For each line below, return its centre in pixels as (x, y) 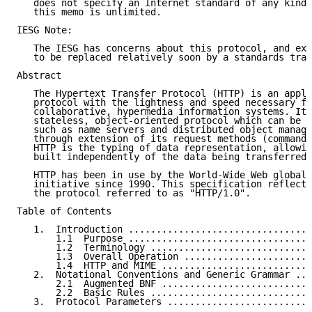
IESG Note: (45, 30)
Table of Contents (64, 211)
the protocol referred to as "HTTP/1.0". (134, 193)
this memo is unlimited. (89, 12)
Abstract (39, 76)
